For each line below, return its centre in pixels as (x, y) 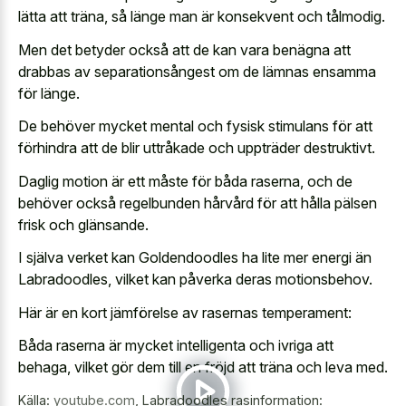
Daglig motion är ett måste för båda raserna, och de (185, 181)
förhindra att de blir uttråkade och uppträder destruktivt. (197, 148)
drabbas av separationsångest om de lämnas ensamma (197, 71)
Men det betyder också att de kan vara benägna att (184, 49)
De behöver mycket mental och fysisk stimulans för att (195, 126)
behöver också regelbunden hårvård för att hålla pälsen (198, 203)
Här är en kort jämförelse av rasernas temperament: (185, 312)
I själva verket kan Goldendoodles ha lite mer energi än (195, 257)
